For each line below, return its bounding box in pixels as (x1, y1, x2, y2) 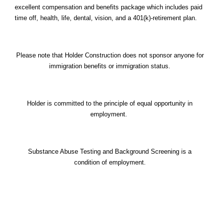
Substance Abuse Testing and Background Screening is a (28, 147, 192, 155)
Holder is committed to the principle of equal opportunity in (27, 99, 193, 107)
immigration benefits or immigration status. (49, 62, 171, 70)
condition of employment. (74, 158, 146, 166)
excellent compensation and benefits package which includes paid (15, 3, 202, 11)
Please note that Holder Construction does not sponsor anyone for (16, 51, 204, 59)
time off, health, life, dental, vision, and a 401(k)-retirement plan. (15, 14, 199, 22)
